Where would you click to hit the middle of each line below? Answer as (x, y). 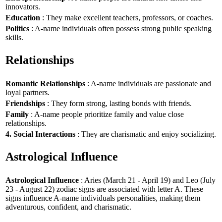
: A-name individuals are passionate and (148, 83)
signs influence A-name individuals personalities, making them (103, 198)
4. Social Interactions (40, 134)
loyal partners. (28, 92)
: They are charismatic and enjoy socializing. (146, 134)
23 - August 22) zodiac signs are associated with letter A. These (104, 189)
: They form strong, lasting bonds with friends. (118, 103)
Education (23, 17)
